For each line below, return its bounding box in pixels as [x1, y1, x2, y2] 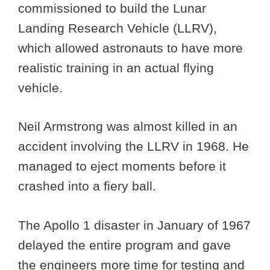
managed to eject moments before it [18, 159, 226, 174]
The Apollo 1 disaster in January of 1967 [18, 218, 251, 232]
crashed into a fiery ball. [18, 179, 160, 193]
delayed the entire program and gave [18, 237, 231, 252]
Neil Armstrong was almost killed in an [18, 119, 237, 134]
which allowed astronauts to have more [18, 40, 243, 55]
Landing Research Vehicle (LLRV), [18, 20, 217, 35]
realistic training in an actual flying [18, 60, 214, 75]
